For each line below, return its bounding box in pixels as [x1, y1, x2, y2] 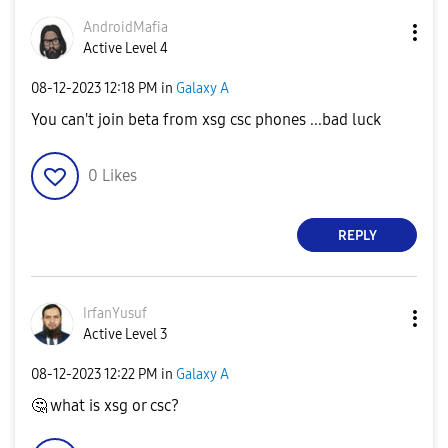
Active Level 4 [83, 40, 168, 57]
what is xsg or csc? [47, 396, 179, 415]
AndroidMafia [83, 19, 168, 36]
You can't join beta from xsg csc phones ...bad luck [31, 110, 381, 129]
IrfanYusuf [83, 305, 147, 322]
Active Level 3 [83, 326, 168, 343]
